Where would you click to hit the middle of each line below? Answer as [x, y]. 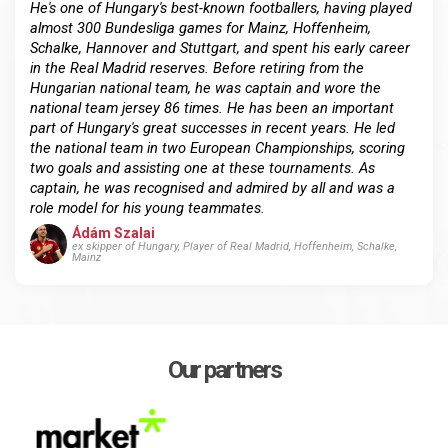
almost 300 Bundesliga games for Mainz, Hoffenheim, [200, 28]
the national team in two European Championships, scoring [217, 148]
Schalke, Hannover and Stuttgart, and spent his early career [220, 48]
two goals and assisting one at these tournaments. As [202, 168]
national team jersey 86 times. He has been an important [212, 108]
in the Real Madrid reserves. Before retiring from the [197, 68]
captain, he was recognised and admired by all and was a [212, 188]
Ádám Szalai [113, 233]
